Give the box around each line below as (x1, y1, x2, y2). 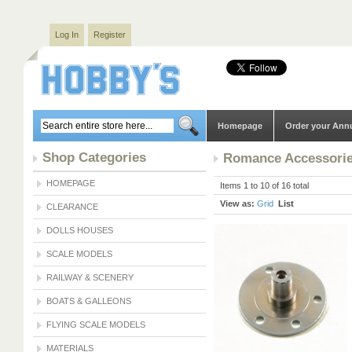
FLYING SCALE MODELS (46, 320, 145, 329)
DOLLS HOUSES (46, 225, 113, 235)
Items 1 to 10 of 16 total (220, 181, 309, 190)
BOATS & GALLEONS (46, 296, 131, 306)
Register (93, 30, 126, 39)
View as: (220, 199, 255, 208)
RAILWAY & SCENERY (46, 273, 134, 282)
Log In (55, 30, 79, 39)
